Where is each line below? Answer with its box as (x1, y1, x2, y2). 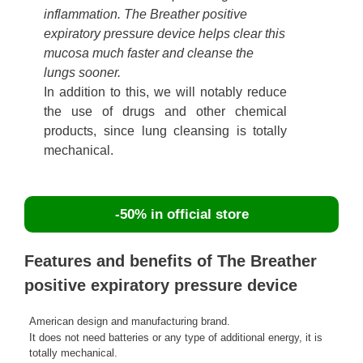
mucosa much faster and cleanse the (44, 46, 254, 61)
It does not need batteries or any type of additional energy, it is (29, 331, 322, 344)
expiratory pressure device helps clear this (44, 27, 286, 41)
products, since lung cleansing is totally (44, 124, 288, 139)
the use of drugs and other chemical (44, 105, 288, 119)
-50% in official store (114, 207, 249, 223)
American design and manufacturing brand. (29, 315, 230, 328)
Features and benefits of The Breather (24, 252, 317, 271)
